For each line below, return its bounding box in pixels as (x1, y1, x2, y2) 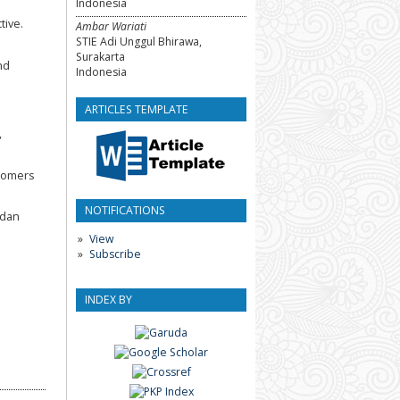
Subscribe (88, 246, 141, 262)
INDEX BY (85, 292, 132, 308)
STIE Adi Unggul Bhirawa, (76, 33, 202, 49)
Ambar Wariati (76, 18, 146, 34)
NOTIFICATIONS (85, 203, 165, 219)
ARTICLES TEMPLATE (85, 101, 188, 117)
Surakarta (76, 48, 125, 64)
